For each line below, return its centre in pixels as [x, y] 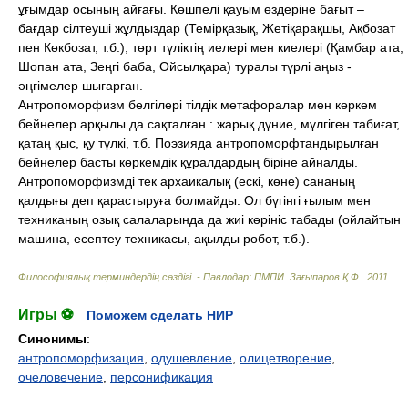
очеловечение [61, 377]
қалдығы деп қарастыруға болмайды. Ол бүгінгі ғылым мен [194, 200]
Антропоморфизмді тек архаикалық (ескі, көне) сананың [187, 181]
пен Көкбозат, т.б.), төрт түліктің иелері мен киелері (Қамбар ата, [211, 47]
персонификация [162, 377]
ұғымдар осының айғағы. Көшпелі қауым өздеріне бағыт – [191, 9]
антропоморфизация [81, 358]
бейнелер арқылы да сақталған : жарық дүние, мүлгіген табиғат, [209, 124]
